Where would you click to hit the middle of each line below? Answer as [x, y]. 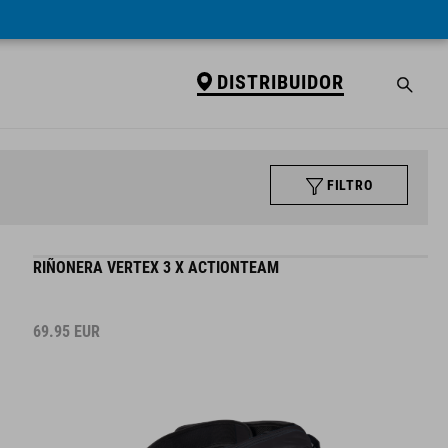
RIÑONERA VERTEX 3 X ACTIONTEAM [156, 267]
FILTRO [350, 185]
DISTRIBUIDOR [280, 81]
